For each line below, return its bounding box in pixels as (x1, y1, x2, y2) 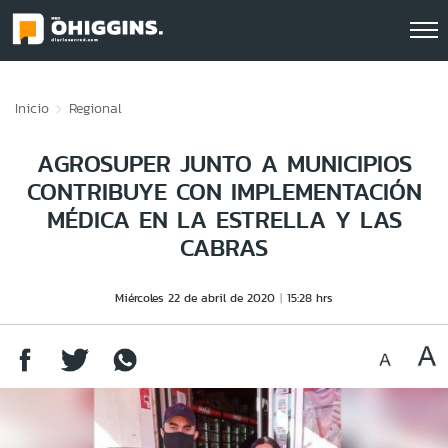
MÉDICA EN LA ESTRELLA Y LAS (46, 202, 402, 237)
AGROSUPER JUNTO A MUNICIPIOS (36, 146, 412, 181)
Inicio (15, 98, 49, 118)
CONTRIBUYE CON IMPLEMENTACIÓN (26, 174, 422, 209)
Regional (69, 98, 122, 118)
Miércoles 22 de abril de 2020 (115, 289, 275, 306)
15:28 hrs (287, 289, 333, 306)
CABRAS (180, 230, 268, 265)
